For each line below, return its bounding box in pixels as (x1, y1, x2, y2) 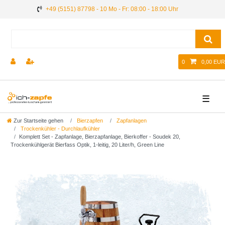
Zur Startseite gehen (14, 118, 63, 124)
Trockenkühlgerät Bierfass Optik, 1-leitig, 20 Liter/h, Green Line (11, 142, 164, 148)
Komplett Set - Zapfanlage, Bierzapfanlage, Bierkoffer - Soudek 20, (19, 134, 180, 140)
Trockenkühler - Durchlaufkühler (19, 126, 100, 132)
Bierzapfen (75, 118, 103, 124)
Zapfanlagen (115, 118, 147, 124)
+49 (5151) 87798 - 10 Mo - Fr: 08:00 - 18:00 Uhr (46, 6, 178, 13)
